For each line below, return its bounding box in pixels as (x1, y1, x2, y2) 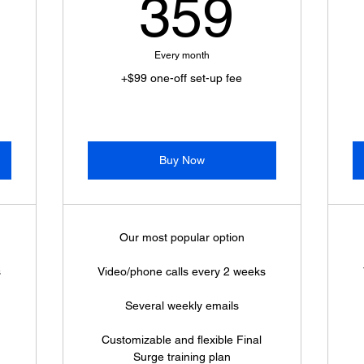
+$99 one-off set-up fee (121, 71, 243, 84)
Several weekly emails (124, 299, 239, 312)
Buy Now (158, 154, 205, 167)
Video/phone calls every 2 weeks (97, 265, 266, 278)
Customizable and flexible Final (102, 333, 262, 346)
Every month (154, 50, 210, 61)
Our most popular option (119, 231, 245, 244)
